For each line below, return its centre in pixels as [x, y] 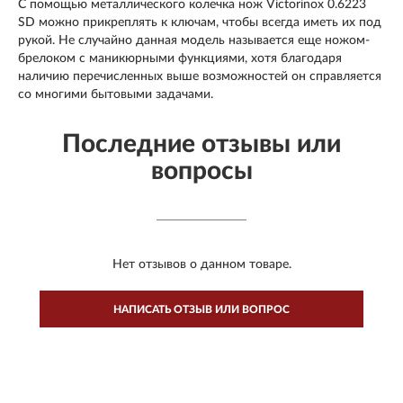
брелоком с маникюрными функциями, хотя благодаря [180, 58]
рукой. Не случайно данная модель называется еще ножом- [194, 40]
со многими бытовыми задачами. [116, 94]
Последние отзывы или [201, 144]
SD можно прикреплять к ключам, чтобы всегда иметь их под [200, 22]
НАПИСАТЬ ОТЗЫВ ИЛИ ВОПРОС [201, 309]
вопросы [201, 171]
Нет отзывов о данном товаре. [201, 264]
